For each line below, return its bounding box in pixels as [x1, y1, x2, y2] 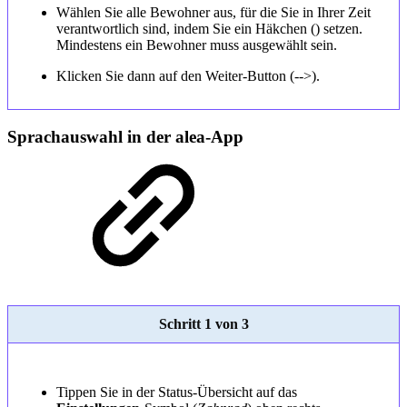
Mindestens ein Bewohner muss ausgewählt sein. [55, 37, 337, 54]
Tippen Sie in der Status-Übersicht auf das [55, 383, 297, 400]
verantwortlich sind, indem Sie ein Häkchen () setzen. [55, 21, 362, 37]
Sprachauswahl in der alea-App [7, 126, 243, 146]
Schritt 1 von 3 [158, 315, 249, 332]
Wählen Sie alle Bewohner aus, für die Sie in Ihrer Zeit [55, 5, 371, 21]
